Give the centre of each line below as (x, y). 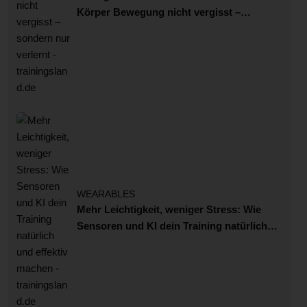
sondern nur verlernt (126, 29)
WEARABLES (106, 195)
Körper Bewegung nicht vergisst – (159, 12)
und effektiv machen (125, 243)
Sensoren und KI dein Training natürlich (172, 226)
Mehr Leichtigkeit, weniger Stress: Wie (169, 210)
